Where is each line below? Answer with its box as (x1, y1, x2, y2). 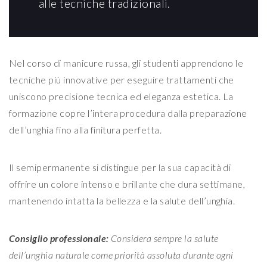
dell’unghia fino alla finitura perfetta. (9, 124, 162, 136)
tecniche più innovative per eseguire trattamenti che (9, 74, 234, 86)
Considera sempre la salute (111, 232, 219, 244)
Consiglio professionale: (9, 232, 109, 244)
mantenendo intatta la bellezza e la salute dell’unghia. (9, 195, 235, 207)
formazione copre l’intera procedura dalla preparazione (9, 107, 247, 119)
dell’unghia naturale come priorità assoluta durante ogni (9, 249, 234, 261)
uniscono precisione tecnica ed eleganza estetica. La (9, 91, 234, 103)
